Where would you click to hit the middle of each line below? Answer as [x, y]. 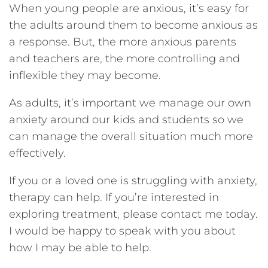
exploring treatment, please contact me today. [133, 214]
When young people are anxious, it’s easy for [129, 8]
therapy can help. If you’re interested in [114, 197]
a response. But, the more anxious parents [123, 42]
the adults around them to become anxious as [133, 25]
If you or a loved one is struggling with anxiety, [133, 180]
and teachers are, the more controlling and [124, 58]
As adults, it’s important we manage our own [130, 103]
